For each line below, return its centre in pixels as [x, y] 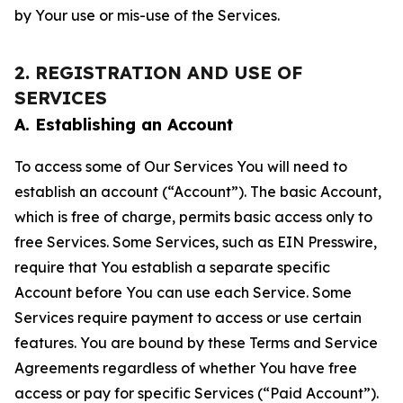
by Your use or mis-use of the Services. [147, 15]
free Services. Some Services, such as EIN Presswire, [196, 242]
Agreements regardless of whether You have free [186, 368]
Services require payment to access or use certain [188, 318]
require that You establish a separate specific [172, 267]
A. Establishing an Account [124, 125]
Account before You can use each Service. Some [183, 292]
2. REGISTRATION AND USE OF [158, 72]
